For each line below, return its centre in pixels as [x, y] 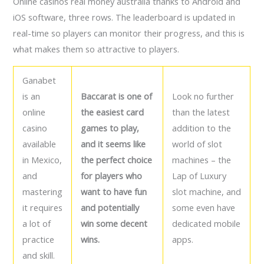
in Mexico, [42, 159]
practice [39, 239]
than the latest [201, 112]
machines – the [202, 159]
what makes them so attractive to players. [96, 49]
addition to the [202, 128]
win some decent [114, 223]
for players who [112, 175]
